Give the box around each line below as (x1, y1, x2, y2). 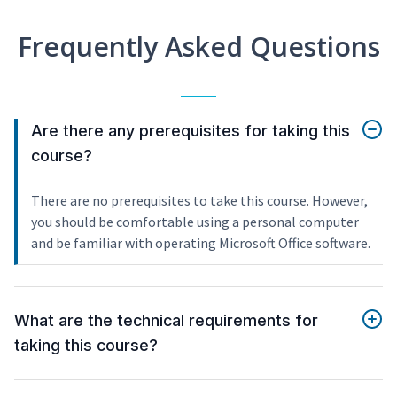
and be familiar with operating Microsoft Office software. (31, 234, 370, 253)
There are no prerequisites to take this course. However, (31, 191, 368, 210)
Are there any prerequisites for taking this (31, 121, 350, 141)
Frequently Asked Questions (17, 28, 380, 66)
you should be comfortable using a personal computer (31, 213, 359, 231)
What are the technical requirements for (14, 311, 318, 331)
